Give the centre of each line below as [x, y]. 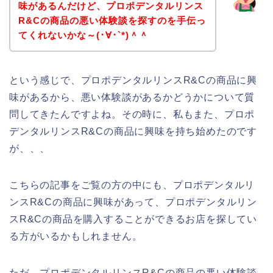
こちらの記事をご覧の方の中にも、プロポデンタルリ [132, 185]
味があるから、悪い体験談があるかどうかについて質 [132, 97]
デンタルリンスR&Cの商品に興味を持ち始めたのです [133, 131]
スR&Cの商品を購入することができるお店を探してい [133, 219]
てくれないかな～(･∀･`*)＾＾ [83, 35]
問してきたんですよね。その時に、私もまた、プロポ [132, 114]
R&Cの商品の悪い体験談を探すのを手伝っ [112, 20]
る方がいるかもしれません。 [76, 236]
